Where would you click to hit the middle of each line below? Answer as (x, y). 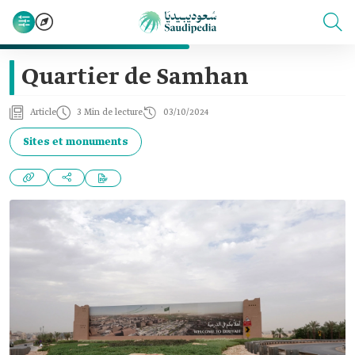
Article (43, 113)
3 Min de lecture (110, 113)
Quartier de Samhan (135, 78)
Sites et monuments (76, 142)
